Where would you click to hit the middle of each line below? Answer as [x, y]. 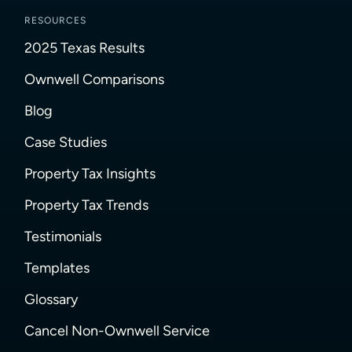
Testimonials [63, 236]
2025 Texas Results [85, 48]
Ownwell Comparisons [95, 79]
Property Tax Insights [90, 174]
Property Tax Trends [87, 205]
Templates [57, 268]
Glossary [51, 299]
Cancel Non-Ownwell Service [117, 331]
